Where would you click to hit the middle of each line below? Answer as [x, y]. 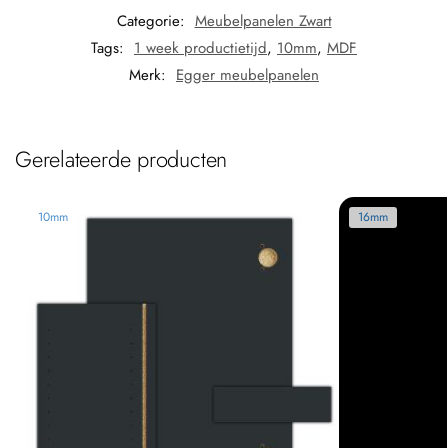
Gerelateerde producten [121, 157]
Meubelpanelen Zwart [263, 19]
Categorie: [153, 19]
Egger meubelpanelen [247, 73]
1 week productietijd [200, 46]
